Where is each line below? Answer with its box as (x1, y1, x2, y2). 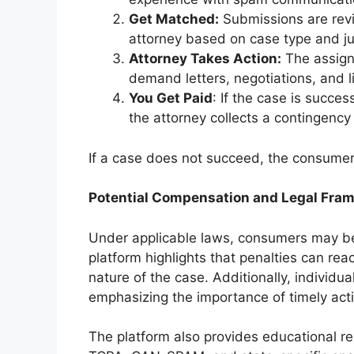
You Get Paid (129, 90, 213, 107)
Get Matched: (129, 11, 219, 28)
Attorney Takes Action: (129, 51, 281, 67)
